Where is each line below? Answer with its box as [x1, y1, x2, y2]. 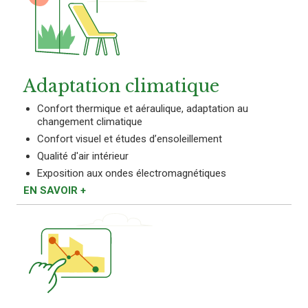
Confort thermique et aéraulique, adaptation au [37, 102, 248, 115]
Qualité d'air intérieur [37, 149, 129, 162]
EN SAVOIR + [23, 184, 86, 197]
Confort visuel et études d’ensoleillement [37, 132, 222, 145]
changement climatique [37, 115, 142, 128]
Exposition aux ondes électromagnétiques [37, 166, 226, 179]
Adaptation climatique [23, 75, 219, 97]
